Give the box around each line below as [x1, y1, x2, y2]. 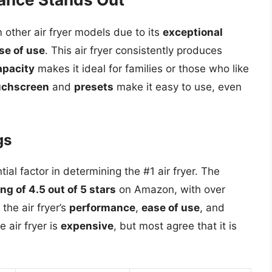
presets [74, 81, 114, 93]
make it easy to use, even [114, 81, 242, 93]
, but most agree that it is [114, 219, 237, 232]
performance [69, 201, 135, 214]
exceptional [163, 26, 223, 39]
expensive [61, 219, 114, 232]
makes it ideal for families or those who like [35, 63, 249, 75]
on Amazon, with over [116, 183, 225, 195]
